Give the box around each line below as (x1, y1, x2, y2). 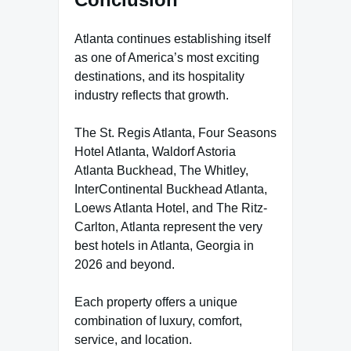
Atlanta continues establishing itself (74, 31, 270, 45)
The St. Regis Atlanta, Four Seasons (74, 125, 277, 139)
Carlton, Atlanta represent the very (74, 219, 262, 233)
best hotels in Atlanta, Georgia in (74, 238, 254, 252)
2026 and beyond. (74, 257, 175, 271)
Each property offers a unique (74, 295, 237, 309)
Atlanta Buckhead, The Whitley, (74, 163, 248, 177)
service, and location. (74, 332, 192, 346)
